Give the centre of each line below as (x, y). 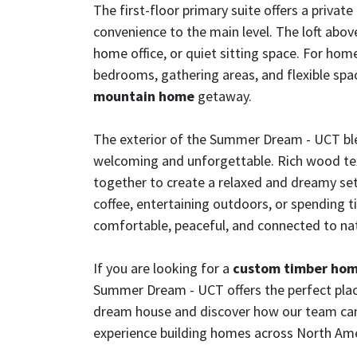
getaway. (223, 96)
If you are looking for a (163, 269)
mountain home (144, 96)
